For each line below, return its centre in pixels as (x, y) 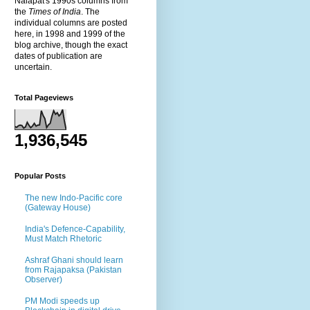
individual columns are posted (71, 22)
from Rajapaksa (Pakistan (73, 270)
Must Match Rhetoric (63, 238)
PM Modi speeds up (62, 301)
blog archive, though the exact (71, 45)
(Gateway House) (58, 208)
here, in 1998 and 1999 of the (70, 34)
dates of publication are (58, 56)
